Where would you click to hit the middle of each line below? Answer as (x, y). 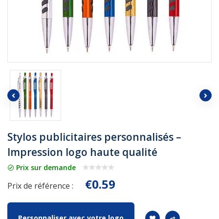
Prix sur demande (45, 167)
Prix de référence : (40, 186)
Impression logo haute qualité (82, 152)
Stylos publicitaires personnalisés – (94, 137)
